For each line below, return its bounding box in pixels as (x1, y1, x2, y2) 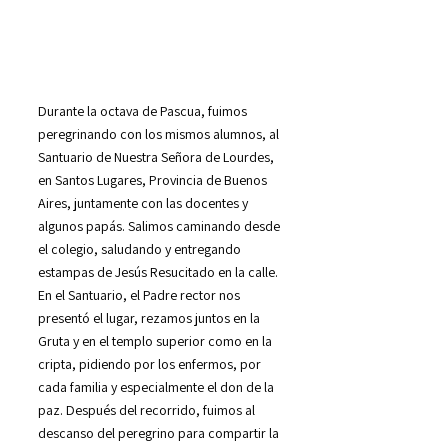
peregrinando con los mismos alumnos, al (38, 124, 279, 143)
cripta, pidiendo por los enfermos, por (38, 354, 261, 373)
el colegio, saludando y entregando (38, 239, 241, 258)
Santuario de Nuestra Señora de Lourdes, (38, 147, 274, 166)
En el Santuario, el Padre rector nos (38, 285, 240, 304)
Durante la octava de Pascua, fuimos (38, 101, 247, 120)
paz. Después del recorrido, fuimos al (38, 400, 255, 419)
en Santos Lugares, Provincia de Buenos (38, 170, 267, 189)
